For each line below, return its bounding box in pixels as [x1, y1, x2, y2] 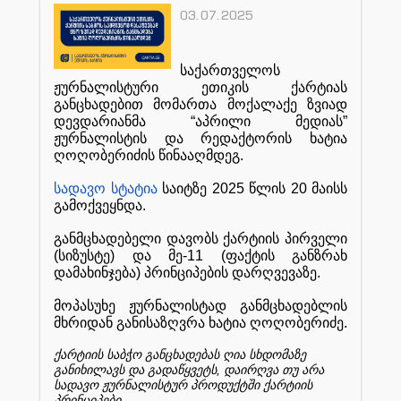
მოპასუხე [54, 297, 115, 313]
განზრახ [292, 247, 347, 263]
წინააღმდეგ [158, 147, 240, 163]
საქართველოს [180, 62, 281, 78]
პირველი [285, 230, 348, 246]
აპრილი [195, 113, 251, 129]
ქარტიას [291, 79, 347, 95]
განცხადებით [54, 96, 143, 112]
